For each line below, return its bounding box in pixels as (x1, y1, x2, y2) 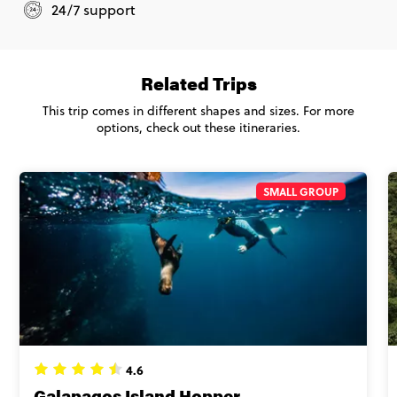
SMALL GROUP (263, 183, 339, 199)
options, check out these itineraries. (97, 118, 300, 136)
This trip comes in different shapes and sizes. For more (43, 101, 354, 120)
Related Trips (140, 69, 257, 96)
